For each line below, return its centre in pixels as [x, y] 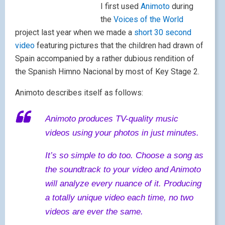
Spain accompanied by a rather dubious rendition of [105, 59]
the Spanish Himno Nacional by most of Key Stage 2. [107, 72]
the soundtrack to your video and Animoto [123, 170]
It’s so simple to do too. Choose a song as [124, 155]
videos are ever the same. [94, 212]
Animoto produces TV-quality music [112, 119]
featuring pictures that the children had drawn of [119, 45]
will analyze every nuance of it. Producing [123, 184]
